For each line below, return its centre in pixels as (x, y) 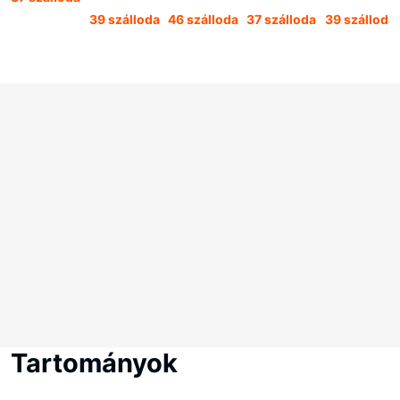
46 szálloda (203, 19)
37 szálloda (281, 19)
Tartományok (94, 363)
